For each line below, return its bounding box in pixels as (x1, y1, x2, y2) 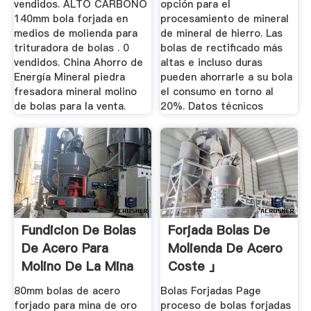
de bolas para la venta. (13, 99, 126, 113)
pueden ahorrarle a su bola (160, 69, 293, 84)
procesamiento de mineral (160, 11, 289, 26)
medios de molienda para (13, 26, 137, 40)
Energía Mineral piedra (13, 69, 125, 84)
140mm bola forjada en (13, 11, 128, 26)
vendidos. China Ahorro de (13, 55, 143, 69)
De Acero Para (21, 239, 108, 258)
